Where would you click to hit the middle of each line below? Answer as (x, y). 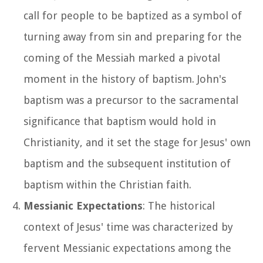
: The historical (179, 205)
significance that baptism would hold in (120, 121)
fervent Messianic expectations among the (127, 248)
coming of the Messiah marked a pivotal (122, 58)
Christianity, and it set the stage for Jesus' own (137, 142)
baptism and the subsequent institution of (127, 163)
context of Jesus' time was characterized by (128, 227)
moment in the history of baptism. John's (125, 79)
